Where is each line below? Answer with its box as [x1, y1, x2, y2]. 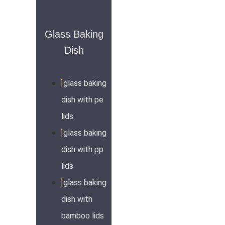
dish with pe [61, 95, 103, 105]
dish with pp [61, 145, 103, 155]
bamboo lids [61, 211, 104, 221]
